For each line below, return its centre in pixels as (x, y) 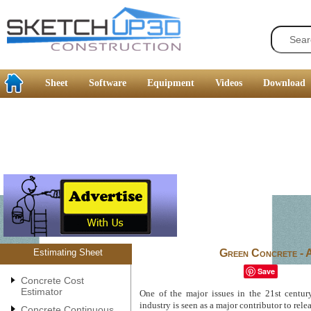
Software (108, 83)
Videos (229, 83)
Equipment (171, 83)
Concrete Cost (52, 280)
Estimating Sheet (68, 252)
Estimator (42, 291)
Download (284, 83)
